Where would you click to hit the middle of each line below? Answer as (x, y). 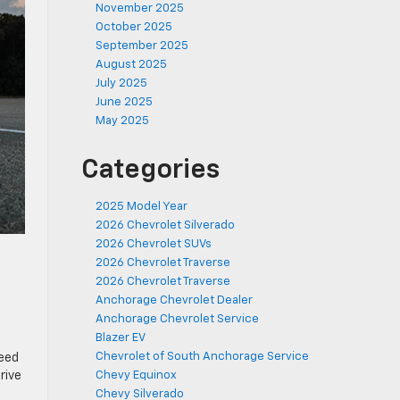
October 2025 (134, 27)
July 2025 (121, 83)
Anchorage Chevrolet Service (177, 319)
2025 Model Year (142, 207)
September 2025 (142, 46)
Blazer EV (121, 338)
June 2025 (124, 102)
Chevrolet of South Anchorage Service (202, 357)
